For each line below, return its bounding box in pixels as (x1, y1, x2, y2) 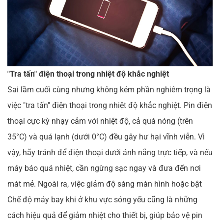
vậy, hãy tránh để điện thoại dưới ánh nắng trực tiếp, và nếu (7, 148, 213, 158)
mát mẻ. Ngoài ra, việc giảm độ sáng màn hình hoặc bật (7, 179, 202, 189)
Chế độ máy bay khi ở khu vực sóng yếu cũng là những (7, 195, 197, 205)
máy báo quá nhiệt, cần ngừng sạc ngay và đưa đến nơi (7, 164, 201, 173)
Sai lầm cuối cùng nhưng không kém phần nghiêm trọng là (7, 85, 211, 95)
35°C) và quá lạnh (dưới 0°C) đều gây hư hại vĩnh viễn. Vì (7, 132, 205, 142)
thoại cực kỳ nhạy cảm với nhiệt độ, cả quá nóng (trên (7, 116, 193, 126)
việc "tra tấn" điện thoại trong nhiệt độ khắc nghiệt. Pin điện (7, 101, 212, 110)
